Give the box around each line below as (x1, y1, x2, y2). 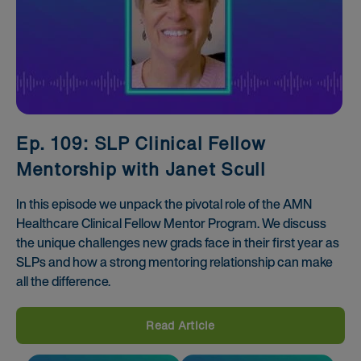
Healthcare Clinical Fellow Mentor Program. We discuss (16, 213, 326, 233)
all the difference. (16, 271, 110, 291)
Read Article (146, 316, 215, 334)
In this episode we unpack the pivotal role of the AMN (16, 193, 312, 214)
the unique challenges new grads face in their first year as (16, 232, 339, 252)
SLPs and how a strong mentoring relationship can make (16, 251, 333, 272)
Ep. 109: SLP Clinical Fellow (16, 130, 266, 156)
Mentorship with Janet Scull (16, 156, 266, 182)
